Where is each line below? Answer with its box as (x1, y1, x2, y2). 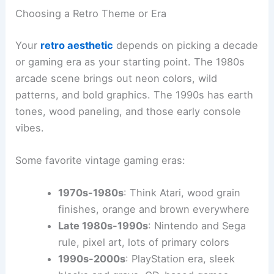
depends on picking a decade (113, 39, 259, 51)
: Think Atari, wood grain (123, 187, 240, 199)
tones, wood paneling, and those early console (15, 105, 242, 117)
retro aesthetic (40, 39, 114, 51)
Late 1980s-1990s (57, 220, 148, 232)
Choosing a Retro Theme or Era (15, 7, 167, 20)
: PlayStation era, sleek (125, 253, 235, 265)
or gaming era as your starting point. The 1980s (15, 55, 245, 68)
